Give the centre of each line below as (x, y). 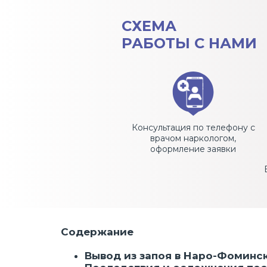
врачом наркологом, (193, 138)
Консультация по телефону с (193, 127)
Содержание (97, 232)
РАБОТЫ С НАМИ (189, 43)
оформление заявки (193, 149)
